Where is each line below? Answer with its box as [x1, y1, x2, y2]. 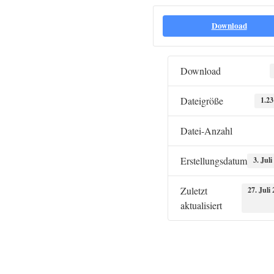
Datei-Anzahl [180, 124, 232, 137]
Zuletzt [180, 184, 207, 197]
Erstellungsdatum [180, 154, 247, 167]
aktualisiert [180, 199, 222, 212]
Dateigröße [180, 94, 223, 107]
